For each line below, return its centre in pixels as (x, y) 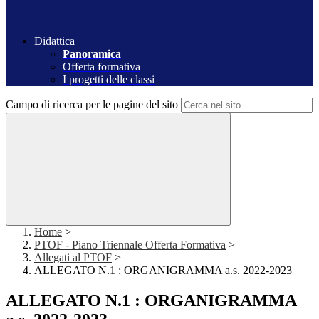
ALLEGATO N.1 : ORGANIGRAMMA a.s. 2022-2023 (163, 271)
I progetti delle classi (109, 80)
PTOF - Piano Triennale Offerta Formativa (130, 245)
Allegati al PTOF (73, 258)
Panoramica (92, 54)
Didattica (54, 41)
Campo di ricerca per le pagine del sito (92, 105)
